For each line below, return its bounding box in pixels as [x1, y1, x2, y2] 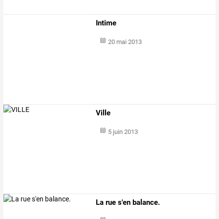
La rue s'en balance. [96, 197, 160, 207]
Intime [96, 19, 117, 28]
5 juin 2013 [108, 128, 138, 135]
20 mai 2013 [108, 38, 142, 46]
